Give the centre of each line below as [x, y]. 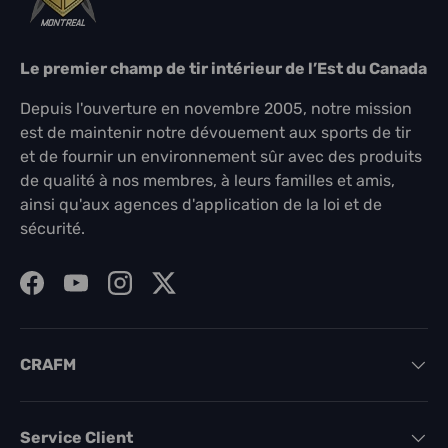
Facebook [66, 293]
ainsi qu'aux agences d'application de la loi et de [201, 204]
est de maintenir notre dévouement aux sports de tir [215, 132]
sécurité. [52, 228]
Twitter [188, 293]
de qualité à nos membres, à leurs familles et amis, [207, 180]
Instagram [156, 293]
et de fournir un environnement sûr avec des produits [221, 156]
